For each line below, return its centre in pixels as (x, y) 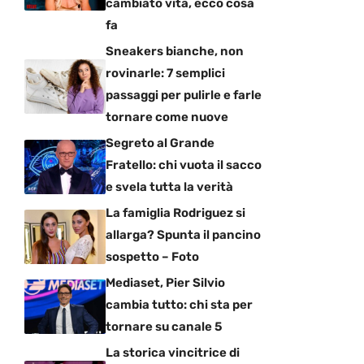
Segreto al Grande (160, 143)
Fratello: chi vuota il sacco (184, 165)
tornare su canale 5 (164, 326)
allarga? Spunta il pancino (183, 234)
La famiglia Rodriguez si (175, 212)
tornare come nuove (167, 117)
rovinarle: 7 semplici (165, 73)
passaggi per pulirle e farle (184, 95)
